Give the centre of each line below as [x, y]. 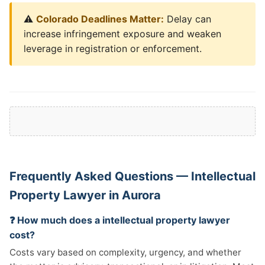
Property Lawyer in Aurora [85, 195]
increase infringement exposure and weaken [122, 34]
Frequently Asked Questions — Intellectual [132, 176]
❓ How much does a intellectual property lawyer [120, 220]
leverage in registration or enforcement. [113, 49]
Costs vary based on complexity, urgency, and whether [125, 252]
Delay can [188, 19]
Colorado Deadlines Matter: [100, 19]
